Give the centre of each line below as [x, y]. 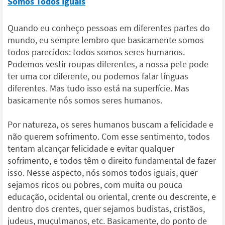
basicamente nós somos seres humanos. [85, 100]
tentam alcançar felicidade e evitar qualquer [91, 149]
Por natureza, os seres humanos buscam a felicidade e [110, 125]
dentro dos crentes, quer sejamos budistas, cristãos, [106, 209]
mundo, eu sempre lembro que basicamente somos [106, 40]
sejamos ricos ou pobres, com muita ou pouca [95, 185]
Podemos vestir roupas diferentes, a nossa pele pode [108, 64]
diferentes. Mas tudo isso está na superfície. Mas [98, 88]
